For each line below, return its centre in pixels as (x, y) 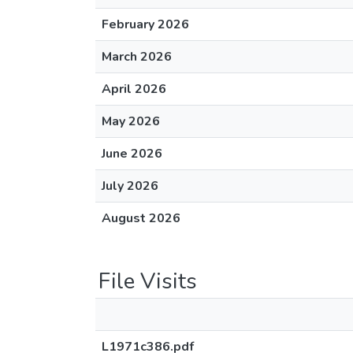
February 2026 (145, 24)
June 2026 (132, 154)
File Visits (148, 281)
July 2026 (130, 186)
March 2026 (137, 57)
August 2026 (141, 218)
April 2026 (134, 89)
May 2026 (131, 121)
